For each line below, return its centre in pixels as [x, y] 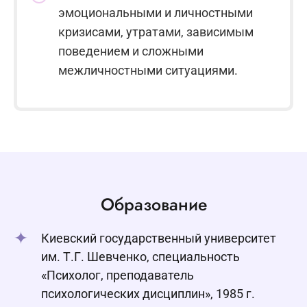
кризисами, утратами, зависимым [156, 32]
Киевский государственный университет [159, 238]
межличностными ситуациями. [148, 71]
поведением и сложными [131, 51]
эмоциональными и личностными [156, 13]
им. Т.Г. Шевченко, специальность [140, 257]
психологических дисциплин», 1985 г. [148, 294]
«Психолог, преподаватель [118, 275]
